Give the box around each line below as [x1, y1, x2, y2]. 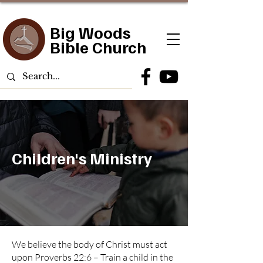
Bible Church [50, 36, 146, 57]
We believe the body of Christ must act [12, 238, 167, 250]
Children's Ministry [12, 147, 152, 168]
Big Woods [50, 22, 130, 42]
